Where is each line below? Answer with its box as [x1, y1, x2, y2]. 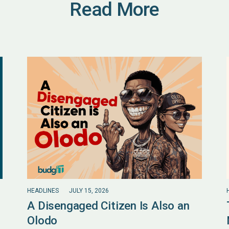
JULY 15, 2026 [68, 187, 109, 194]
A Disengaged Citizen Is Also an [27, 198, 190, 212]
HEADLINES [27, 187, 59, 194]
